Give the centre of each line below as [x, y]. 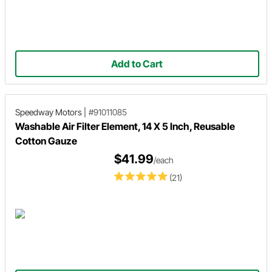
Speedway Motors [49, 112]
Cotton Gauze [46, 141]
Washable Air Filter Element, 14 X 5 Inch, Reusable [125, 126]
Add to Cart [137, 64]
